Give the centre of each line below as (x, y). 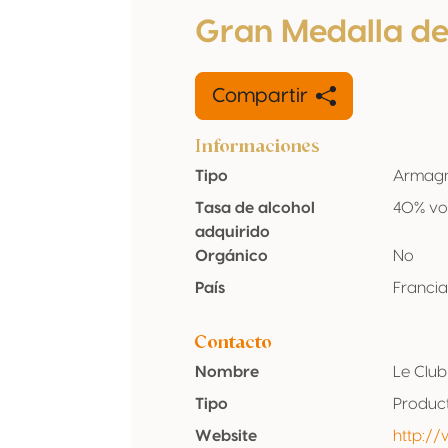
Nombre (227, 372)
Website (226, 436)
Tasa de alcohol (255, 208)
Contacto (233, 341)
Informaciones (257, 145)
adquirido (232, 232)
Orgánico (231, 256)
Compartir (260, 96)
